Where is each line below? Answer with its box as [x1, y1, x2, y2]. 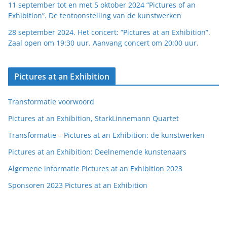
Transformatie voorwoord [8, 97, 94, 106]
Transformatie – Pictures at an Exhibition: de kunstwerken [8, 130, 205, 140]
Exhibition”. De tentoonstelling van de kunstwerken [8, 11, 181, 20]
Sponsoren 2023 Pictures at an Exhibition [8, 180, 147, 190]
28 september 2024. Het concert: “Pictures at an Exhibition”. [8, 27, 210, 37]
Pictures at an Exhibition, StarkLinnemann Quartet [8, 113, 179, 123]
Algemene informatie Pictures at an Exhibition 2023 [8, 164, 182, 173]
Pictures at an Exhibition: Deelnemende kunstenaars [8, 147, 186, 157]
